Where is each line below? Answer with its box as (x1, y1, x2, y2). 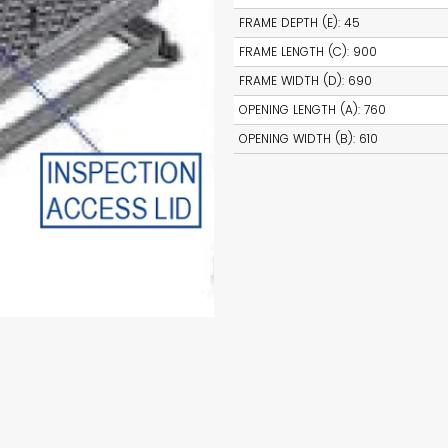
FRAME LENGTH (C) (239, 43, 347, 61)
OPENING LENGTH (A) (239, 101, 358, 119)
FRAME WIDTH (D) (239, 72, 342, 90)
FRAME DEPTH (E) (239, 14, 338, 32)
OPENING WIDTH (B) (239, 130, 353, 148)
